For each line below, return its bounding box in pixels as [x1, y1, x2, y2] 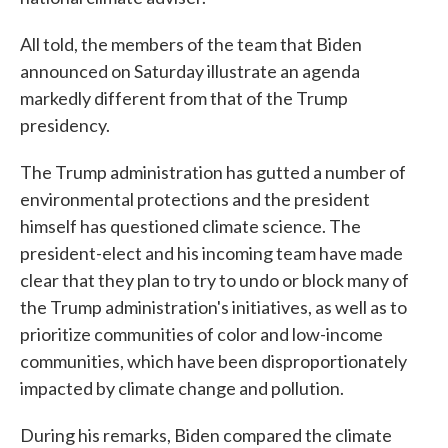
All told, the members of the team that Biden [20, 33, 362, 56]
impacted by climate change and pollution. [20, 377, 344, 400]
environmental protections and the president [20, 188, 370, 211]
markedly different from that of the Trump [20, 87, 348, 110]
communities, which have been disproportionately [20, 350, 407, 373]
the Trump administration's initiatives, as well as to [20, 296, 407, 319]
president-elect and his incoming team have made [20, 242, 403, 265]
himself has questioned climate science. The [20, 215, 361, 238]
